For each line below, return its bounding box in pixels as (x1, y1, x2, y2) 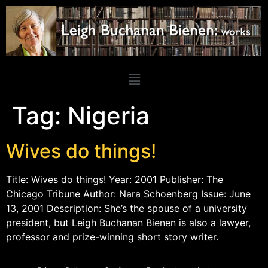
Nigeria (68, 100, 150, 130)
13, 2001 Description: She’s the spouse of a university (6, 202, 247, 214)
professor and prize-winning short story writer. (6, 230, 218, 243)
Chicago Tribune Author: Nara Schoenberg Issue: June (6, 187, 251, 200)
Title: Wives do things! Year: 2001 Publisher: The (6, 173, 223, 185)
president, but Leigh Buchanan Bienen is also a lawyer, (6, 216, 251, 229)
